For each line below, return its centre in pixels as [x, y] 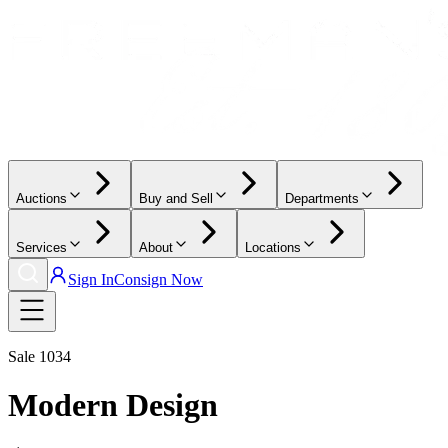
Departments [322, 198]
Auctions [41, 198]
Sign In [91, 279]
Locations [273, 247]
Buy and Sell [176, 198]
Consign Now [158, 279]
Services [41, 247]
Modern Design [113, 405]
